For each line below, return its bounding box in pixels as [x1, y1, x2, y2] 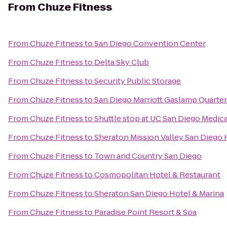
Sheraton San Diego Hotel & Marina [94, 188, 224, 199]
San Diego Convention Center [94, 38, 206, 49]
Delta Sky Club [94, 57, 149, 67]
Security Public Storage [94, 75, 181, 86]
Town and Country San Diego [94, 150, 202, 161]
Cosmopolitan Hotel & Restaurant [94, 169, 220, 180]
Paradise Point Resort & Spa [94, 207, 197, 217]
